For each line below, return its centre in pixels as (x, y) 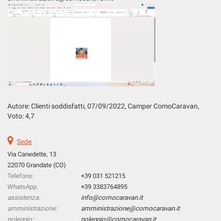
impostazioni (36, 27)
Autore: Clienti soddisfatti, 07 (51, 106)
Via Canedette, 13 (32, 154)
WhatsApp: (23, 186)
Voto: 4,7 (21, 116)
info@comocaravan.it (112, 197)
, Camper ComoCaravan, (162, 106)
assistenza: (24, 197)
